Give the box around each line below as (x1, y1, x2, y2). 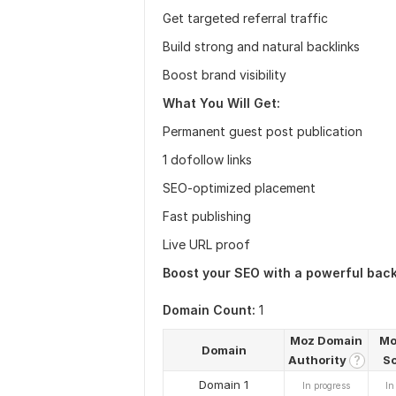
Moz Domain (290, 333, 362, 347)
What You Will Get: (163, 95, 280, 110)
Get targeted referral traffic (163, 11, 328, 26)
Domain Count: (163, 302, 255, 317)
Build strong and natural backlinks (163, 39, 360, 54)
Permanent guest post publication (163, 124, 362, 139)
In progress (302, 380, 350, 391)
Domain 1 (199, 377, 248, 392)
